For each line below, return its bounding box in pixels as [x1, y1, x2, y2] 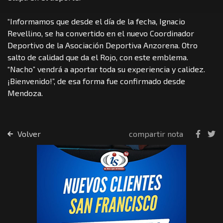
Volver [15, 128, 41, 138]
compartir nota [129, 128, 183, 138]
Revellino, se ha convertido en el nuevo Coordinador [7, 28, 194, 38]
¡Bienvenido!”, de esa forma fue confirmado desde [7, 76, 185, 86]
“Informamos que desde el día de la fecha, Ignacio [7, 16, 185, 26]
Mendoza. [7, 88, 45, 98]
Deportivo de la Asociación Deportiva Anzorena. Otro [7, 40, 198, 50]
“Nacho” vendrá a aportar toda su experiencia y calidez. [7, 64, 205, 74]
